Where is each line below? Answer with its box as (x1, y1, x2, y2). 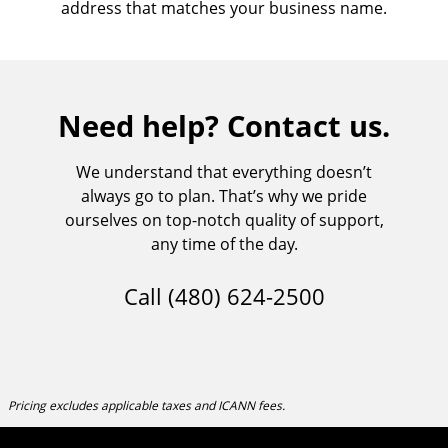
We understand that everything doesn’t (76, 160, 372, 183)
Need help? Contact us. (58, 105, 390, 145)
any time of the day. (150, 232, 298, 255)
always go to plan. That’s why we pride (81, 184, 367, 207)
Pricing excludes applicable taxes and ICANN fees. (8, 397, 285, 415)
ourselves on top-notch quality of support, (64, 208, 384, 231)
